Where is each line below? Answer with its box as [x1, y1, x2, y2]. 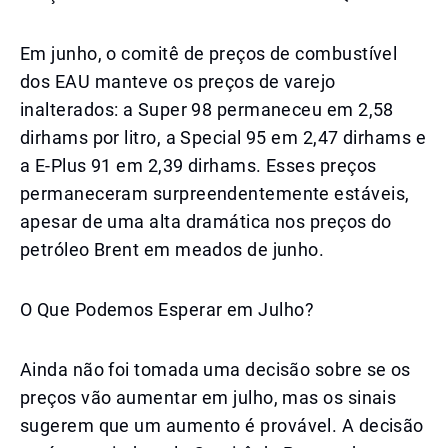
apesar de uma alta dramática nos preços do [20, 211, 392, 232]
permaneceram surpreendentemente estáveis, [20, 183, 410, 204]
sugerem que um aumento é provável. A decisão [20, 415, 424, 436]
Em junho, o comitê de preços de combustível [20, 43, 398, 64]
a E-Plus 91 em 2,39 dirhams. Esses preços [20, 155, 377, 176]
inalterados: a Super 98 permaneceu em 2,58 [20, 99, 394, 120]
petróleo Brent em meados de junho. [20, 239, 325, 260]
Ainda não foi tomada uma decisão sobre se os [20, 359, 411, 380]
